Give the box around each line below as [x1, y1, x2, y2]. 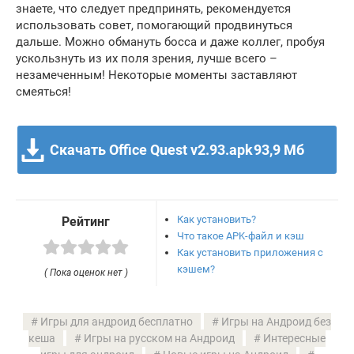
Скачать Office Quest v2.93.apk [50, 141, 254, 158]
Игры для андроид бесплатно [40, 315, 193, 329]
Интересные [263, 332, 326, 345]
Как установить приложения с [177, 246, 324, 258]
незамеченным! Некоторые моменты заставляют [16, 67, 297, 82]
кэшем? [177, 262, 216, 275]
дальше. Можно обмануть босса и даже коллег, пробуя [16, 34, 325, 49]
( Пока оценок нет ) [43, 267, 128, 279]
